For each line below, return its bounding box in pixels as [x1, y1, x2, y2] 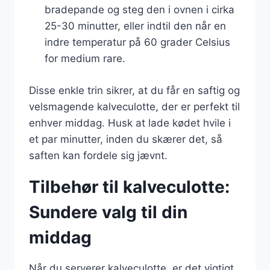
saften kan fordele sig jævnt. [29, 149, 168, 162]
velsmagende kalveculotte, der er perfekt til [29, 100, 240, 113]
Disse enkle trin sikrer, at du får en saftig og [29, 84, 240, 96]
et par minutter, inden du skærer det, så [29, 133, 222, 145]
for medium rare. [44, 52, 125, 64]
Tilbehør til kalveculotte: [29, 176, 230, 197]
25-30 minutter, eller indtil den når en [44, 20, 226, 32]
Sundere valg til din [29, 201, 187, 222]
